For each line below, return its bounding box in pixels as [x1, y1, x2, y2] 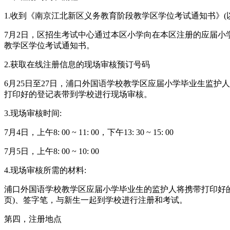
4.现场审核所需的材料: [4, 165, 86, 175]
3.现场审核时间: [4, 108, 62, 118]
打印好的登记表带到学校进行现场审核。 [4, 89, 152, 99]
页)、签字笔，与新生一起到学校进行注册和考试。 [4, 195, 187, 204]
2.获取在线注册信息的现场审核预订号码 [4, 60, 150, 69]
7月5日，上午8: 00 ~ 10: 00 [4, 146, 99, 156]
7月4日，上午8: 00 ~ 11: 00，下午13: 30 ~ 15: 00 [4, 127, 174, 137]
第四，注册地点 [4, 214, 62, 223]
